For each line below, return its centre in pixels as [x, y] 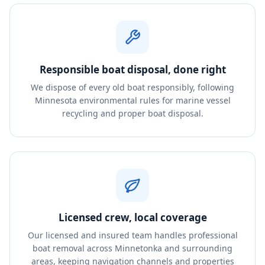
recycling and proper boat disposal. [132, 113]
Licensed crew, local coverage [132, 217]
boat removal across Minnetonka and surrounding [132, 248]
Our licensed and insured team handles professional [132, 235]
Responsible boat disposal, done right [132, 70]
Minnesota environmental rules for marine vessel [132, 100]
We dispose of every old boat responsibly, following [132, 87]
